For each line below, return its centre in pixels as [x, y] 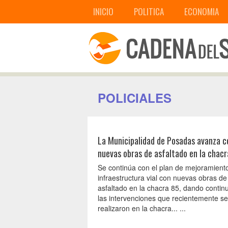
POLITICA [149, 11]
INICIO [103, 11]
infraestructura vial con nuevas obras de [162, 178]
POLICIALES [135, 98]
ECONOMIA [202, 11]
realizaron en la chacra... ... [142, 208]
